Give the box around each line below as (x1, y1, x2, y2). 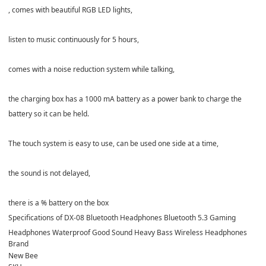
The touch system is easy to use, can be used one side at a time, (8, 138, 218, 148)
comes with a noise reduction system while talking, (8, 64, 175, 74)
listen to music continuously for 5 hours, (8, 34, 139, 45)
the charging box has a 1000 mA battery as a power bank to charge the (8, 93, 242, 104)
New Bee (8, 250, 38, 261)
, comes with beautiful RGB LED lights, (8, 4, 132, 15)
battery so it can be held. (8, 108, 89, 119)
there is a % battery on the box (8, 197, 109, 208)
